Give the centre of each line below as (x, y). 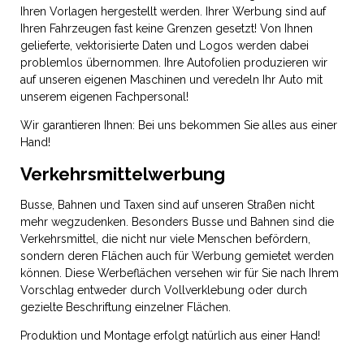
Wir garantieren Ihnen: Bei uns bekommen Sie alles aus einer (179, 125)
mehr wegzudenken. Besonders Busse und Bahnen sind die (177, 222)
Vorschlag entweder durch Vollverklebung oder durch (164, 290)
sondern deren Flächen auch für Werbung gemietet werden (177, 256)
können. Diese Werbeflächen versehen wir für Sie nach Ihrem (180, 273)
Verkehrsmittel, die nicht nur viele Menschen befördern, (165, 239)
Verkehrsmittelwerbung (123, 174)
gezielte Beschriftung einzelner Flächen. (126, 307)
